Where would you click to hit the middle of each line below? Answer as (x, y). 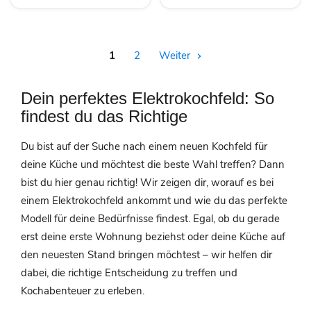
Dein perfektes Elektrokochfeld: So (148, 99)
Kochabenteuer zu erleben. (83, 291)
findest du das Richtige (104, 117)
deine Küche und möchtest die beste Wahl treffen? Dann (153, 165)
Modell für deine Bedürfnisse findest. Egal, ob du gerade (150, 219)
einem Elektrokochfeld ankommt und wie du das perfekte (154, 201)
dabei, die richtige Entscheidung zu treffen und (129, 273)
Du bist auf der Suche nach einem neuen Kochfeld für (144, 147)
